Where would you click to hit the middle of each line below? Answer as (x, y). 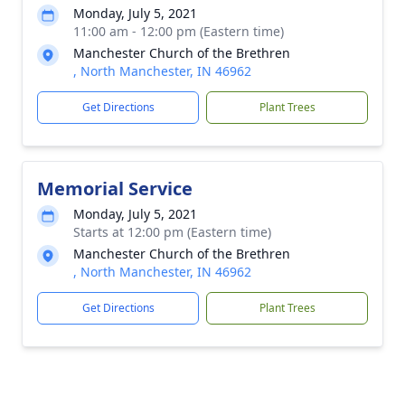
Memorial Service (115, 188)
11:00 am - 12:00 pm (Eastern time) (179, 31)
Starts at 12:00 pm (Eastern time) (172, 232)
